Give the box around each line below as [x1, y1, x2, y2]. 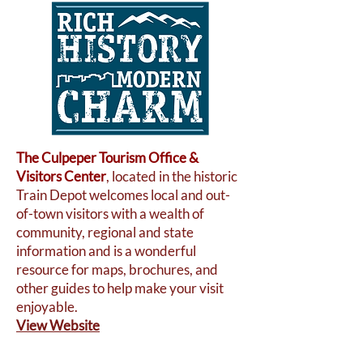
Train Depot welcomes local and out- [16, 186, 230, 203]
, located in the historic [106, 168, 237, 185]
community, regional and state [16, 224, 194, 241]
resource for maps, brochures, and [16, 261, 218, 278]
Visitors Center [16, 168, 106, 185]
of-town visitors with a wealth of [16, 205, 204, 222]
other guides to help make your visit [16, 280, 224, 297]
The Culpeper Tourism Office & [16, 149, 199, 166]
